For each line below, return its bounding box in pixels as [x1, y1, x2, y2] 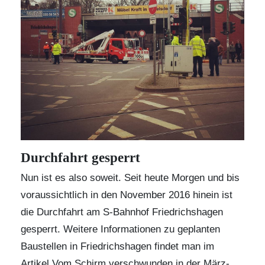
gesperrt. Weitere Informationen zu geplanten [21, 224, 220, 235]
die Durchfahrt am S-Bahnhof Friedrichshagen [21, 206, 223, 218]
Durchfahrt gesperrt [21, 150, 140, 165]
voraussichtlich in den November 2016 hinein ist [21, 189, 232, 201]
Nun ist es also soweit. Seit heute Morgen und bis [21, 172, 240, 183]
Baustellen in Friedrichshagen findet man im [21, 241, 214, 252]
